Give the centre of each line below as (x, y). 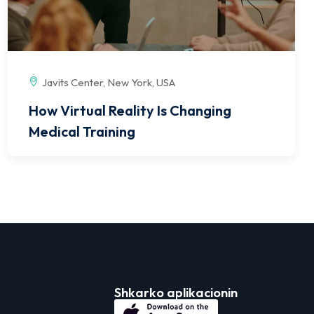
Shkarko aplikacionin (176, 293)
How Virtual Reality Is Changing (130, 111)
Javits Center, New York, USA (109, 83)
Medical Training (82, 132)
